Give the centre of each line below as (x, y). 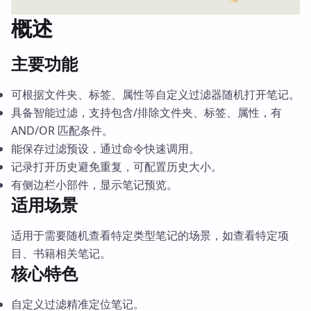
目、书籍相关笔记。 (61, 254)
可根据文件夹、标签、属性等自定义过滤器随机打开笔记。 (155, 95)
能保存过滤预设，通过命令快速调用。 (106, 149)
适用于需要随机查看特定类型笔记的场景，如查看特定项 (150, 236)
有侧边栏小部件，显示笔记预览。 (94, 185)
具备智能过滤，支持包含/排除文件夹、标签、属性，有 (146, 113)
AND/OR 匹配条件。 (62, 131)
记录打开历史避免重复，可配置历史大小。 (117, 167)
